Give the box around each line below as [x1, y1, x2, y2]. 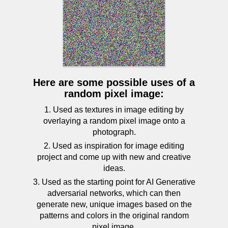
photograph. [92, 128, 136, 136]
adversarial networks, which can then [47, 189, 181, 197]
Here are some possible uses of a [33, 77, 195, 88]
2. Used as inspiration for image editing [44, 141, 184, 150]
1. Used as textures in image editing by [44, 105, 184, 114]
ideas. [103, 164, 125, 173]
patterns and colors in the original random [39, 211, 189, 220]
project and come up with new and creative [37, 153, 191, 161]
